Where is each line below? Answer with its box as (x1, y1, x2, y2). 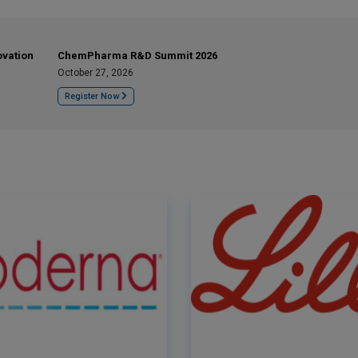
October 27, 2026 (58, 67, 133, 78)
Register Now (65, 91, 121, 101)
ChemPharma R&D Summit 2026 (58, 50, 217, 62)
